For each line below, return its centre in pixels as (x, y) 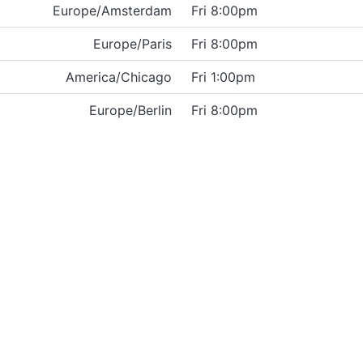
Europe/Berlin (130, 110)
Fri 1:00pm (223, 77)
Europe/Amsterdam (112, 11)
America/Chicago (119, 77)
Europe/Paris (132, 44)
